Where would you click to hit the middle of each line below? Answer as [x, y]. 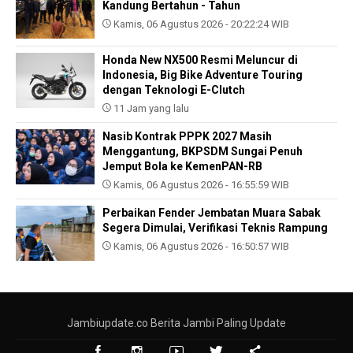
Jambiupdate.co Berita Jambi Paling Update [176, 323]
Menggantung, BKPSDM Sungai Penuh [203, 151]
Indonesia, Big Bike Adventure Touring [203, 74]
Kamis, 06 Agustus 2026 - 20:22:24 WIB [200, 24]
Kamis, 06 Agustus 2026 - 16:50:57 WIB [200, 246]
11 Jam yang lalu [150, 108]
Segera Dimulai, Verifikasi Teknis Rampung [215, 227]
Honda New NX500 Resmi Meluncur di [200, 59]
